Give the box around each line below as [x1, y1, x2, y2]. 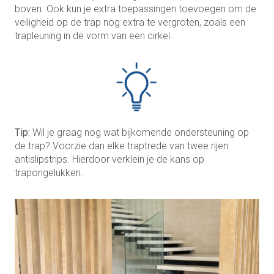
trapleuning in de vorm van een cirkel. [15, 29, 172, 42]
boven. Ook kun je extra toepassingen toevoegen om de [15, 2, 256, 15]
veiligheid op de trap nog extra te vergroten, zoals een [15, 16, 245, 28]
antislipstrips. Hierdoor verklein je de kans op [15, 153, 204, 165]
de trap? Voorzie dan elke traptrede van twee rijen [15, 139, 228, 152]
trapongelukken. [15, 166, 83, 179]
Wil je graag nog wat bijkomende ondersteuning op [30, 126, 249, 138]
